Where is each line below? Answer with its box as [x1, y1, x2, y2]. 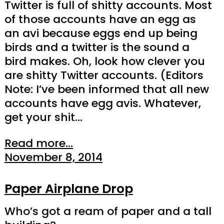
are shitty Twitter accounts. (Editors [4, 67, 203, 83]
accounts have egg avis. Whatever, [4, 95, 201, 111]
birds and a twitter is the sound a [4, 39, 189, 55]
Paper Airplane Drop [4, 179, 133, 197]
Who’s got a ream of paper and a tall [4, 203, 211, 219]
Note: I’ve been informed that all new [4, 81, 209, 97]
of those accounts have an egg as [4, 11, 196, 27]
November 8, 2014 [4, 149, 102, 165]
